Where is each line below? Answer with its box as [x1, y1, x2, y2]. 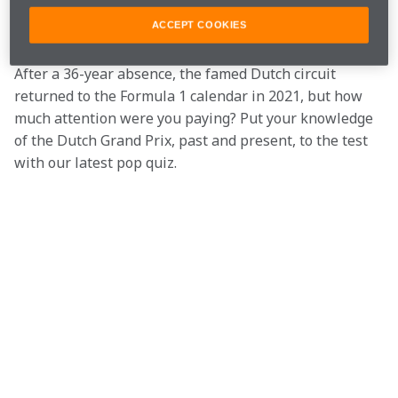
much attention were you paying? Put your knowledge [14, 108, 377, 128]
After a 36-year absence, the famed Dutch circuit [14, 64, 339, 84]
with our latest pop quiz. [14, 153, 177, 172]
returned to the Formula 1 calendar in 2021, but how [14, 86, 366, 106]
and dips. [14, 20, 74, 39]
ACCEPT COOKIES [151, 20, 247, 31]
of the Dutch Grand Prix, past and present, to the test [14, 131, 371, 150]
